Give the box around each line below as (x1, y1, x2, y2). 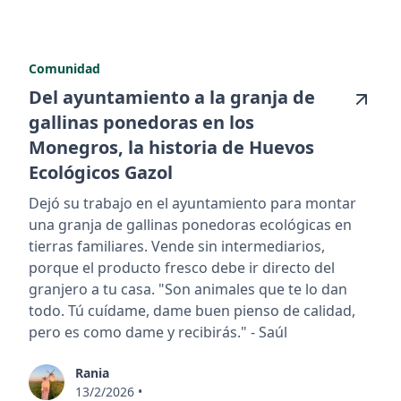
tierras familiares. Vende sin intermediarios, (29, 235, 325, 256)
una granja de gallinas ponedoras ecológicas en (29, 214, 352, 235)
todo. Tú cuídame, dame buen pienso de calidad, (29, 300, 355, 320)
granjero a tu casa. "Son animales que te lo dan (29, 278, 347, 299)
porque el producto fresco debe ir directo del (29, 257, 335, 277)
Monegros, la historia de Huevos (29, 134, 314, 159)
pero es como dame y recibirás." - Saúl (29, 321, 287, 342)
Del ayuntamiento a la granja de (29, 84, 315, 109)
